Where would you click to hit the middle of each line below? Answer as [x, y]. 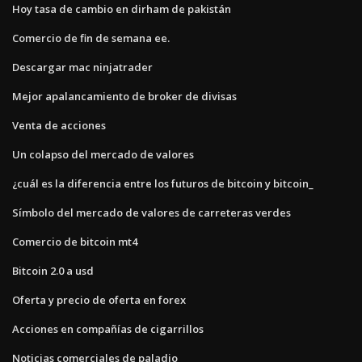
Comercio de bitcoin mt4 [75, 241]
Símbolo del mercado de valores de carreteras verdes [152, 212]
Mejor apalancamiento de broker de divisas [124, 96]
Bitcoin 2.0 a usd [53, 270]
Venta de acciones [59, 125]
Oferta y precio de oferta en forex [99, 299]
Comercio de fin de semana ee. [91, 38]
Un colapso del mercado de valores [103, 154]
